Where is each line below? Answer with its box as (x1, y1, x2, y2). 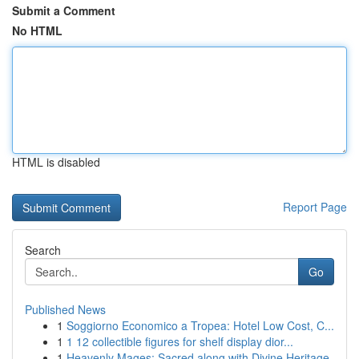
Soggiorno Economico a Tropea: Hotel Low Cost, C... (67, 317, 334, 333)
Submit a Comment (12, 2, 115, 18)
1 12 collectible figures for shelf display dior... (67, 333, 293, 349)
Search (25, 242, 61, 258)
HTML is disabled (12, 154, 100, 170)
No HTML (12, 22, 63, 38)
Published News (25, 301, 106, 317)
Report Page (283, 199, 347, 215)
